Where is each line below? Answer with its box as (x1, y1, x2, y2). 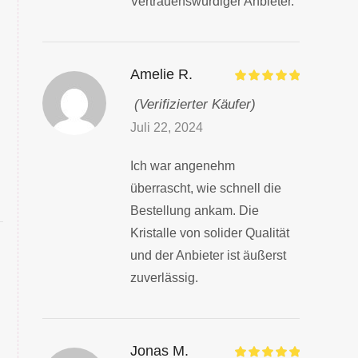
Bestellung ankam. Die (129, 204, 259, 218)
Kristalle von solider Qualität (129, 226, 289, 241)
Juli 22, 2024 (129, 121, 203, 135)
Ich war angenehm (129, 159, 235, 173)
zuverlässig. (129, 271, 198, 285)
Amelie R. (129, 66, 193, 83)
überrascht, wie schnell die (129, 181, 281, 196)
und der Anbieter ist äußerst (129, 249, 286, 263)
